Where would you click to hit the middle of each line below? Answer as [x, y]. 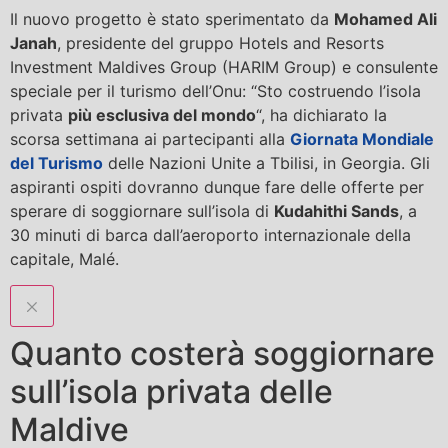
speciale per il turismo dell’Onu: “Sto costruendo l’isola [215, 90]
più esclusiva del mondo [162, 114]
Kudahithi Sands [336, 210]
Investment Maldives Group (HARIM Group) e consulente [224, 66]
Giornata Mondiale [362, 138]
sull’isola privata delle [171, 392]
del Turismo [56, 162]
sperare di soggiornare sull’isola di [142, 210]
